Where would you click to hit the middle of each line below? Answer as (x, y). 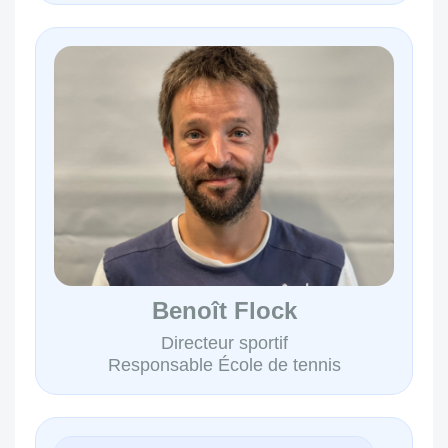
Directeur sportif (224, 342)
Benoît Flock (224, 310)
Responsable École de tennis (224, 364)
